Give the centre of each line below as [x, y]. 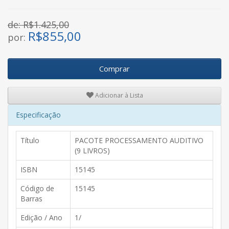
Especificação [38, 114]
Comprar [114, 68]
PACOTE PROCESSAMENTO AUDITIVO [139, 140]
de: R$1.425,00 [38, 24]
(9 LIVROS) [92, 150]
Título [30, 140]
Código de [37, 188]
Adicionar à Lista [118, 96]
